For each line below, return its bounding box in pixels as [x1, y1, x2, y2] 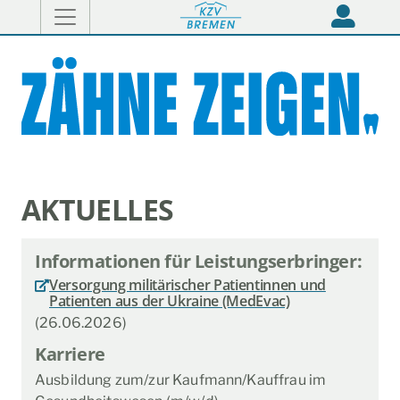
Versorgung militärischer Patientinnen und [49, 274, 326, 295]
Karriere [35, 342, 105, 367]
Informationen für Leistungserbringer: [35, 248, 362, 273]
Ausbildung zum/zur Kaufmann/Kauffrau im [35, 371, 327, 389]
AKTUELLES [21, 189, 174, 229]
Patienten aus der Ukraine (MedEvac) [49, 290, 290, 311]
